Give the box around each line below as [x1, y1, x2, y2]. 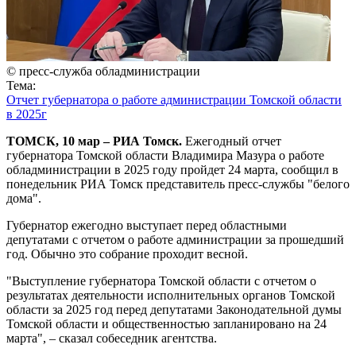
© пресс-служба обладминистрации [6, 64, 200, 78]
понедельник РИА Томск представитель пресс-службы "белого [6, 177, 350, 191]
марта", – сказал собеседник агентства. [6, 331, 217, 345]
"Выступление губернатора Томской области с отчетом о [6, 274, 316, 288]
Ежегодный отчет [182, 134, 281, 148]
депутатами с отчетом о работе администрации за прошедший [6, 233, 344, 246]
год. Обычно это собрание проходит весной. [6, 247, 248, 261]
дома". [6, 192, 41, 205]
